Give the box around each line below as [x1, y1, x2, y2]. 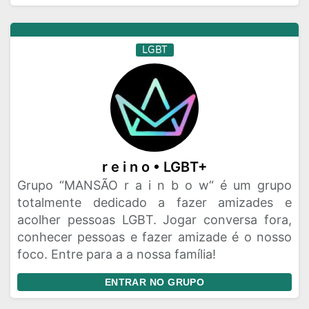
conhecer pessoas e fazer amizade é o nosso [17, 230, 292, 244]
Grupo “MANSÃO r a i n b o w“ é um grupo [17, 178, 292, 192]
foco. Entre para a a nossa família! [17, 247, 216, 261]
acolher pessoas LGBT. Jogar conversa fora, [17, 212, 292, 227]
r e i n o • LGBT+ [102, 159, 207, 175]
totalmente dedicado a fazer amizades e [17, 195, 292, 210]
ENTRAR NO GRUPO [104, 277, 205, 288]
